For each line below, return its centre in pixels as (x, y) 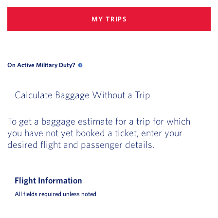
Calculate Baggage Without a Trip (82, 95)
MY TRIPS (109, 19)
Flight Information (48, 181)
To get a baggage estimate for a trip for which (99, 121)
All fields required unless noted (55, 194)
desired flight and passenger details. (81, 145)
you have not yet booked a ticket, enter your (95, 133)
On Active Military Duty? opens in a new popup (148, 65)
